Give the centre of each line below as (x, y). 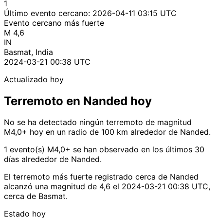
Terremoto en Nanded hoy (78, 101)
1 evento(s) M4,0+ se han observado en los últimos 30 (104, 150)
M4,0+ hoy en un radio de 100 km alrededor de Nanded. (107, 132)
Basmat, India (28, 52)
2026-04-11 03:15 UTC (135, 13)
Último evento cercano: (48, 13)
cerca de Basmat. (36, 196)
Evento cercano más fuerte (54, 23)
